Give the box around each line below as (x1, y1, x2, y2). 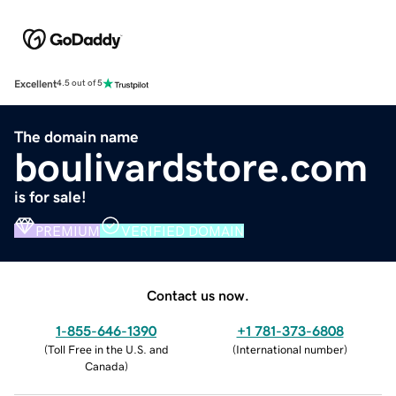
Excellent (14, 78, 57, 89)
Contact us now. (147, 287, 249, 302)
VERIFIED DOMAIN (121, 223, 244, 238)
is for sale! (14, 188, 87, 205)
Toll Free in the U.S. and (47, 343, 169, 355)
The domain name (14, 128, 139, 145)
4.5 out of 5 (57, 79, 103, 88)
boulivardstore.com (14, 146, 368, 187)
